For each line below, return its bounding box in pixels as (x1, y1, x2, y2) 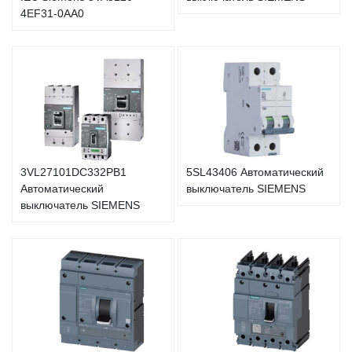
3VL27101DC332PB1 (20, 165, 126, 178)
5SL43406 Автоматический (186, 165, 324, 178)
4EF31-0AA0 (20, 6, 84, 20)
